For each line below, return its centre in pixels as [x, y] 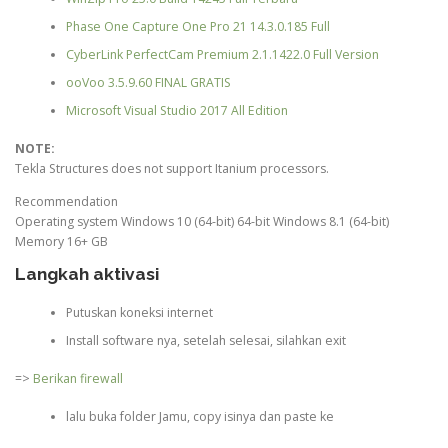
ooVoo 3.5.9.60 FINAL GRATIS [148, 82]
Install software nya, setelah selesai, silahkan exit [205, 340]
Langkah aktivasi [87, 274]
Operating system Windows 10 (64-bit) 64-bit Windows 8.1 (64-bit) [202, 222]
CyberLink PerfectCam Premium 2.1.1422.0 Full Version [222, 54]
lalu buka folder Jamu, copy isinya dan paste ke [199, 417]
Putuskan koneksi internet [139, 312]
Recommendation [66, 202]
